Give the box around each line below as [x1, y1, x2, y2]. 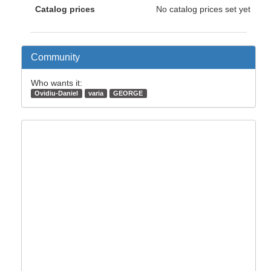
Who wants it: [31, 77, 82, 88]
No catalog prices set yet [156, 4, 250, 14]
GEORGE [113, 89, 143, 97]
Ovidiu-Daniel [34, 89, 79, 97]
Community [31, 51, 80, 62]
